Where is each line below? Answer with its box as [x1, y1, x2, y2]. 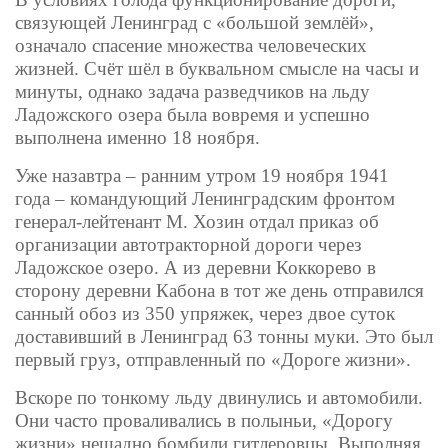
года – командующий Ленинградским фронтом [15, 188, 395, 210]
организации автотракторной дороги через [15, 234, 362, 256]
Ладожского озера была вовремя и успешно [15, 104, 370, 126]
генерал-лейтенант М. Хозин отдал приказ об [15, 211, 379, 233]
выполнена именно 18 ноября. [15, 127, 260, 149]
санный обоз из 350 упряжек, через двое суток [15, 303, 395, 325]
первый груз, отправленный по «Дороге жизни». [15, 349, 411, 371]
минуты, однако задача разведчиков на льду [15, 81, 370, 103]
